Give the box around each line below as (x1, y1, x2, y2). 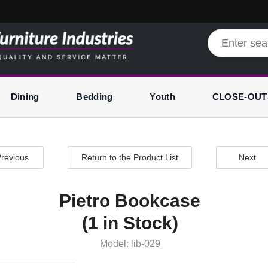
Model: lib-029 (99, 239, 160, 249)
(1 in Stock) (81, 213, 178, 233)
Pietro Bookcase (59, 191, 201, 211)
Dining (10, 91, 39, 102)
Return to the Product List (79, 153, 181, 163)
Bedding (76, 91, 113, 102)
